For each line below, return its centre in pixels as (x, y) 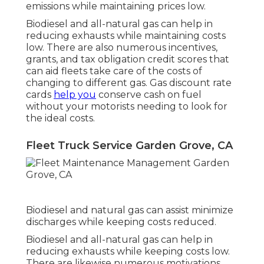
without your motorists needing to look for (127, 107)
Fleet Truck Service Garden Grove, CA (129, 146)
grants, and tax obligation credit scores (116, 60)
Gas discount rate (191, 83)
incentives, (193, 48)
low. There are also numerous (97, 48)
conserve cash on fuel (149, 95)
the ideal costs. (60, 118)
